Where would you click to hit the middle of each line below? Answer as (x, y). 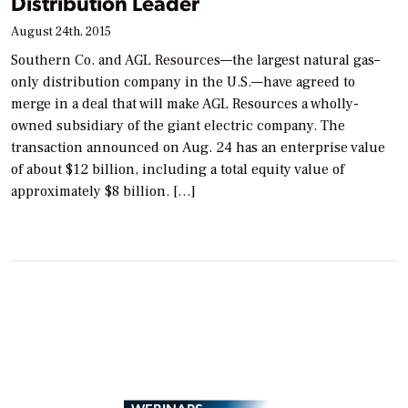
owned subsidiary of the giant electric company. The (178, 125)
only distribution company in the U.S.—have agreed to (183, 82)
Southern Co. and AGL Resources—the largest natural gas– (195, 60)
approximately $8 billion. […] (103, 191)
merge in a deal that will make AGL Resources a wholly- (185, 103)
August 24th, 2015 (61, 31)
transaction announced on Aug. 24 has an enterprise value (198, 147)
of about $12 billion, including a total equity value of (178, 169)
